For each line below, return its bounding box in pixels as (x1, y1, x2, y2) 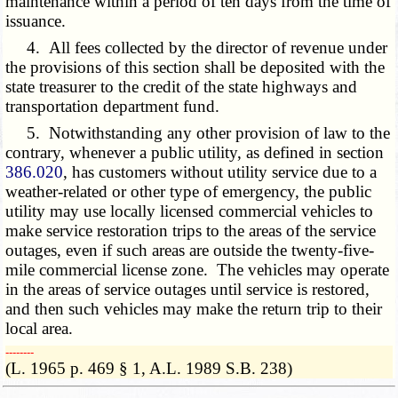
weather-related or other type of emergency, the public (5, 182, 372, 202)
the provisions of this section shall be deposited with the (5, 58, 386, 77)
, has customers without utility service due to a (63, 163, 378, 182)
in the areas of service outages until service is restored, (5, 280, 370, 299)
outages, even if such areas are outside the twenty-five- (5, 241, 375, 260)
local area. (5, 319, 74, 338)
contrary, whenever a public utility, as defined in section (5, 143, 385, 163)
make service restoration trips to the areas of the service (5, 221, 377, 241)
